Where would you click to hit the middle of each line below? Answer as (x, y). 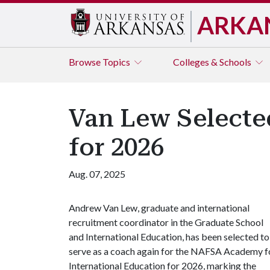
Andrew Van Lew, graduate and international (159, 208)
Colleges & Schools (213, 62)
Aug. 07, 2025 (97, 174)
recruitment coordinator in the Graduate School (166, 222)
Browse (86, 62)
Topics (117, 62)
